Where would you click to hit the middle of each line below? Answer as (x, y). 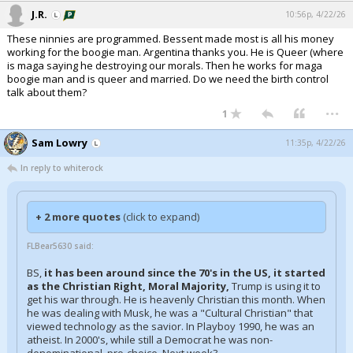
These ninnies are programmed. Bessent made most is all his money (171, 39)
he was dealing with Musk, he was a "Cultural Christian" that (170, 313)
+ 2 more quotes (79, 217)
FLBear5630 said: (60, 246)
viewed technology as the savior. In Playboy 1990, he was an (171, 326)
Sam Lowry (59, 143)
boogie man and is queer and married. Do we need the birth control (168, 79)
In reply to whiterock (62, 168)
